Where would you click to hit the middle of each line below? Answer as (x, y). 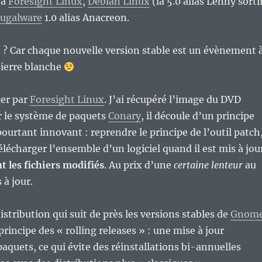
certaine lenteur (208, 165)
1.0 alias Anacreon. (85, 18)
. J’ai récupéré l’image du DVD (172, 100)
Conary (124, 116)
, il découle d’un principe (197, 116)
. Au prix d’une (139, 165)
